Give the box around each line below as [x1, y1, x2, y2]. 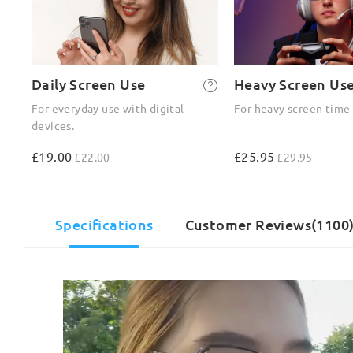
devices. [32, 117, 75, 132]
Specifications [55, 214, 154, 233]
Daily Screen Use [32, 74, 146, 93]
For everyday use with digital [32, 100, 184, 115]
